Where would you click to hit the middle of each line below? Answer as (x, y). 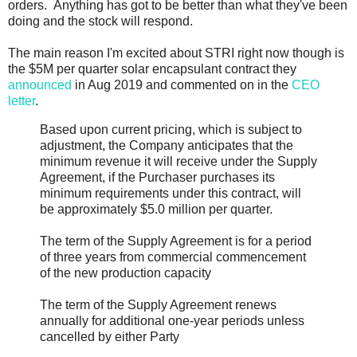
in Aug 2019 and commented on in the (182, 85)
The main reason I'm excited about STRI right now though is (176, 53)
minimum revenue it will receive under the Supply (178, 162)
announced (40, 85)
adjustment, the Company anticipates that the (167, 146)
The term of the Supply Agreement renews (158, 305)
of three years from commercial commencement (173, 257)
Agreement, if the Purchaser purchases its (157, 178)
